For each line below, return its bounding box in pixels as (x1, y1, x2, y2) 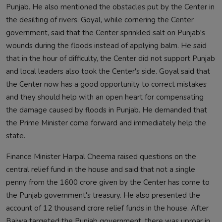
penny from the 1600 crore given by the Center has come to (6, 177, 210, 188)
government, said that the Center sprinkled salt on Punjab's (6, 28, 205, 38)
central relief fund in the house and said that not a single (6, 165, 195, 175)
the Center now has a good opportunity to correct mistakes (6, 79, 207, 90)
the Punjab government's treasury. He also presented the (6, 190, 200, 201)
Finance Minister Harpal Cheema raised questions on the (6, 152, 196, 162)
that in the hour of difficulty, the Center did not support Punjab (6, 54, 215, 64)
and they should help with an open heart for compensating (6, 92, 204, 103)
